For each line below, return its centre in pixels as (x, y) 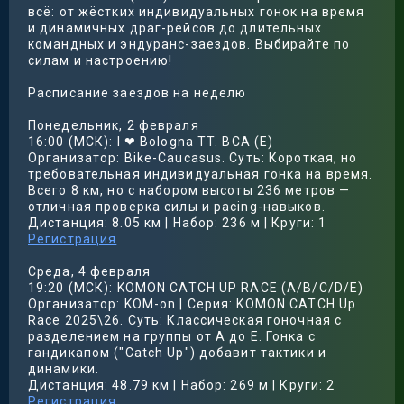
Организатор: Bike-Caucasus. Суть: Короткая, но (193, 158)
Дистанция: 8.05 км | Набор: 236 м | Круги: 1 (178, 223)
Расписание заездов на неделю (138, 93)
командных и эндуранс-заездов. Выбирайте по (189, 44)
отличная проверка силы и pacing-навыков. (177, 207)
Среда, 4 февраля (89, 271)
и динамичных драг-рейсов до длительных (175, 28)
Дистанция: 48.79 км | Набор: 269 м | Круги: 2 (182, 385)
